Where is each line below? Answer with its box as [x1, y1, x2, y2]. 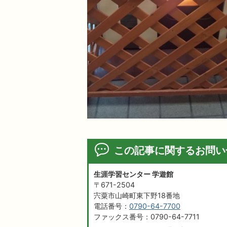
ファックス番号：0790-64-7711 [94, 212, 200, 221]
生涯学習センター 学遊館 [94, 170, 173, 179]
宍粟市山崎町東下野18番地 [94, 191, 180, 200]
